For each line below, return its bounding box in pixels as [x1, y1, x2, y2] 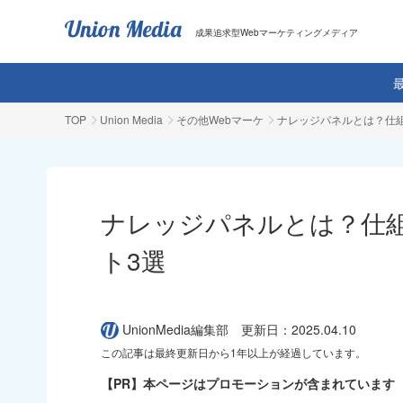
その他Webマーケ [176, 112, 264, 127]
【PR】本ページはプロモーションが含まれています [101, 374, 395, 392]
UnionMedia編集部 [122, 320, 228, 338]
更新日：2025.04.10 [241, 320, 356, 338]
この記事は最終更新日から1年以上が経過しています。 [101, 345, 366, 360]
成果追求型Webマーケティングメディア [195, 26, 358, 39]
